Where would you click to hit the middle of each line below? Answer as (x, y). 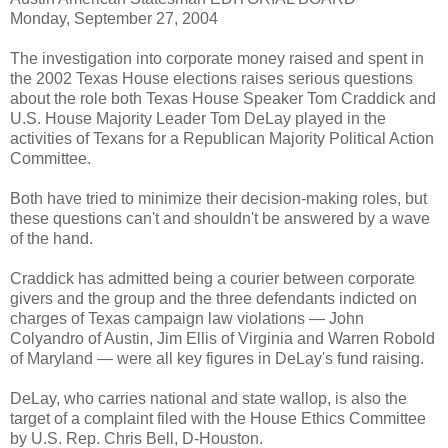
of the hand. (51, 239)
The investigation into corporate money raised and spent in (217, 59)
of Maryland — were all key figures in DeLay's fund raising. (217, 359)
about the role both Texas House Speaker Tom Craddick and (223, 99)
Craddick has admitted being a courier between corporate (212, 279)
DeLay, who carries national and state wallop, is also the (208, 399)
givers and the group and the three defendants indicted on (213, 299)
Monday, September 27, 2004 (114, 19)
